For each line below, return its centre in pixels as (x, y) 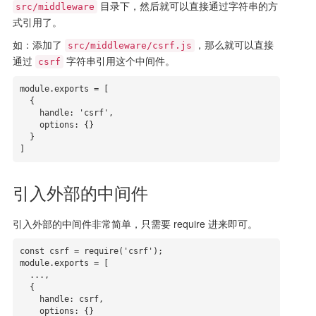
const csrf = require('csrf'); (93, 251)
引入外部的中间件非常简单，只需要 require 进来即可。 (135, 224)
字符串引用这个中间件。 (119, 61)
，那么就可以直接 (234, 45)
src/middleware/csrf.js (129, 46)
